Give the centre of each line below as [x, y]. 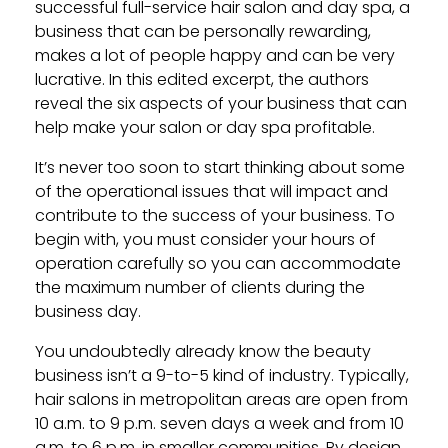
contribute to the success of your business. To [215, 215]
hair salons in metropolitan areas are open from [221, 399]
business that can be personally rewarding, [203, 31]
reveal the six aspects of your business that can [221, 103]
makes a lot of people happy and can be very [215, 55]
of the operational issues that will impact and [211, 191]
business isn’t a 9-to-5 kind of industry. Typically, [222, 375]
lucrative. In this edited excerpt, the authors [202, 79]
